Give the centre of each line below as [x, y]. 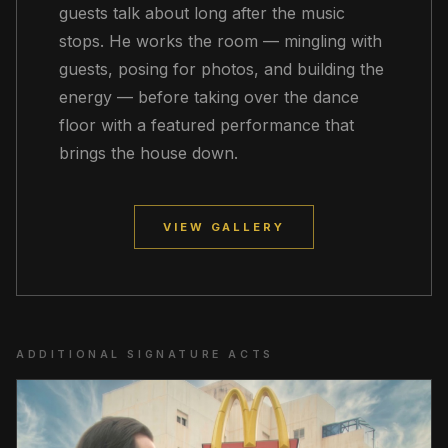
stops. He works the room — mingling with [220, 41]
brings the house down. [148, 153]
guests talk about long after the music [202, 13]
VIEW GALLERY [224, 227]
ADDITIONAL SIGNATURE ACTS [145, 355]
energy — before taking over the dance [209, 97]
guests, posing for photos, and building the [221, 69]
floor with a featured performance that [206, 125]
